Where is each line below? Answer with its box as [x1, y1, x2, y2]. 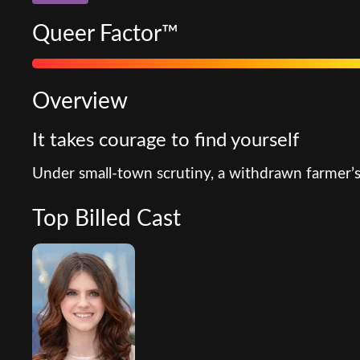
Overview [32, 89, 128, 112]
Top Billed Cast [32, 207, 181, 230]
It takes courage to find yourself [32, 130, 299, 150]
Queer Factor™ [32, 22, 178, 45]
